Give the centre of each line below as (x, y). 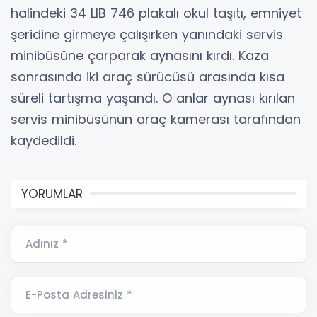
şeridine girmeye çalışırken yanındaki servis (147, 34)
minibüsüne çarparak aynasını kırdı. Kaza (140, 55)
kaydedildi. (44, 140)
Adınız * (47, 243)
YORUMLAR (52, 194)
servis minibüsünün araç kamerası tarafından (156, 119)
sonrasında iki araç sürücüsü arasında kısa (148, 76)
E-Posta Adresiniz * (79, 294)
